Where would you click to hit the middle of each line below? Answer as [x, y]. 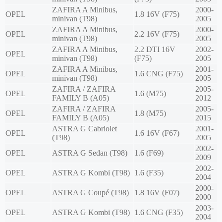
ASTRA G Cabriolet [84, 129]
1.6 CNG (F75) [159, 74]
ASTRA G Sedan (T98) [90, 153]
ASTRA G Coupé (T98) [90, 193]
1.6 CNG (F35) [159, 213]
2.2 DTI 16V [155, 50]
